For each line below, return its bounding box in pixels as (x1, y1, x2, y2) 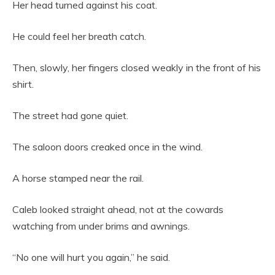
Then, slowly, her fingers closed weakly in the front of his (12, 61, 261, 74)
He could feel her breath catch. (12, 30, 146, 43)
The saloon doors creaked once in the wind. (12, 141, 203, 153)
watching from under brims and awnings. (12, 220, 190, 233)
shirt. (12, 78, 34, 91)
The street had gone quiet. (12, 109, 128, 122)
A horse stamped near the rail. (12, 172, 144, 185)
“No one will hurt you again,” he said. (12, 251, 170, 264)
